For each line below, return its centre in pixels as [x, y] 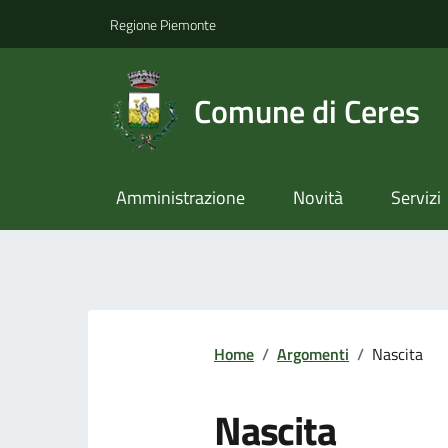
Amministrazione [180, 198]
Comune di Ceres [307, 110]
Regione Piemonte [163, 24]
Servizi [415, 198]
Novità [317, 198]
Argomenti [313, 354]
